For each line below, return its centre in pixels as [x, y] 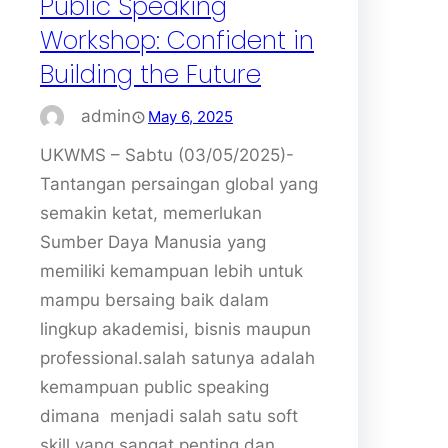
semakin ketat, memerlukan [151, 212]
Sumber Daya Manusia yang [153, 241]
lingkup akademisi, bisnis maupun [175, 328]
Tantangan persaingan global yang [179, 183]
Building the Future [150, 74]
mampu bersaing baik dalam [154, 299]
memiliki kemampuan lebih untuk [171, 270]
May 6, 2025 [190, 117]
